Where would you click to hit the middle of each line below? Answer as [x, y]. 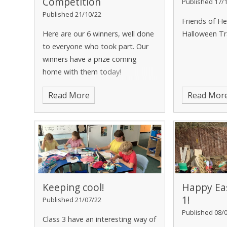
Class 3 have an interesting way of [100, 219]
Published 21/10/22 [72, 14]
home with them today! [83, 72]
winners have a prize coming [90, 59]
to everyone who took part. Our [96, 47]
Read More [69, 96]
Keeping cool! [74, 187]
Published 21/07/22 [72, 199]
